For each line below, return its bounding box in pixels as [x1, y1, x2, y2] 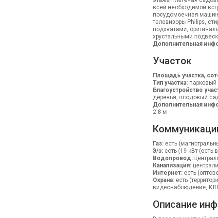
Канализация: [152, 162, 191, 169]
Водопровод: [152, 155, 193, 162]
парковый [187, 79, 217, 86]
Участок [152, 55, 192, 67]
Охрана [152, 177, 173, 183]
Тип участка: [152, 79, 188, 86]
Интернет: [152, 169, 182, 176]
